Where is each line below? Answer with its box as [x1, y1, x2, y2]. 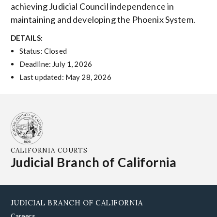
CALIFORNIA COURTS [10, 146, 88, 155]
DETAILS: [10, 33, 43, 42]
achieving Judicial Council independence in [10, 1, 174, 12]
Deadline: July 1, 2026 [19, 59, 93, 68]
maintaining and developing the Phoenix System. [10, 14, 195, 25]
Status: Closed [19, 46, 67, 55]
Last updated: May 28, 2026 [19, 72, 111, 81]
